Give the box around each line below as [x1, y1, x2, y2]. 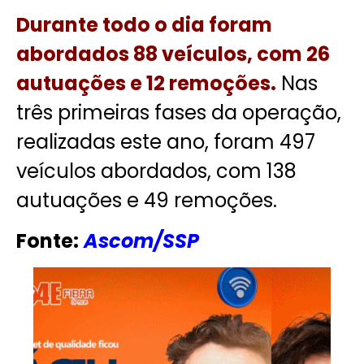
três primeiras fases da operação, [16, 98, 341, 126]
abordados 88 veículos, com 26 [16, 40, 330, 67]
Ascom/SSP [79, 227, 199, 254]
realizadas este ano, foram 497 [16, 128, 315, 155]
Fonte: [16, 227, 79, 254]
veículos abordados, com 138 [16, 157, 297, 184]
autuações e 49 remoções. [16, 186, 277, 214]
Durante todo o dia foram [16, 11, 272, 38]
